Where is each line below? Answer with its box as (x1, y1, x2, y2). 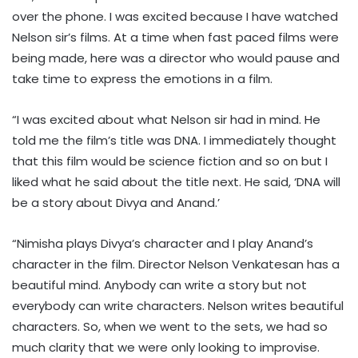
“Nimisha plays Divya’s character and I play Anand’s (12, 234, 313, 252)
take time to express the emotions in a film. (12, 70, 272, 87)
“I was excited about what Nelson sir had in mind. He (12, 110, 320, 128)
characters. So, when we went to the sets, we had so (12, 317, 328, 335)
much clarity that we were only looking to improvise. (12, 338, 320, 356)
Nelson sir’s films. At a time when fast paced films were (12, 28, 339, 46)
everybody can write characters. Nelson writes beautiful (12, 296, 344, 314)
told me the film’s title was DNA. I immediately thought (12, 131, 336, 149)
